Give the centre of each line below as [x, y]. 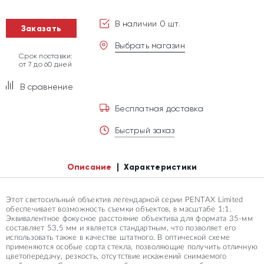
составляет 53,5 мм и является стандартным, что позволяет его [121, 228]
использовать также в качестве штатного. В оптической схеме [118, 238]
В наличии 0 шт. [148, 24]
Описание [89, 167]
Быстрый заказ [145, 130]
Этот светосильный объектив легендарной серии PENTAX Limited [125, 200]
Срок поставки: [46, 56]
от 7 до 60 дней [45, 64]
